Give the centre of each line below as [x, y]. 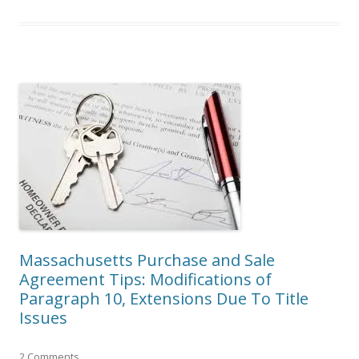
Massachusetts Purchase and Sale [147, 260]
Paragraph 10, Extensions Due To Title [164, 298]
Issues [43, 317]
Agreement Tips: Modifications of [145, 279]
